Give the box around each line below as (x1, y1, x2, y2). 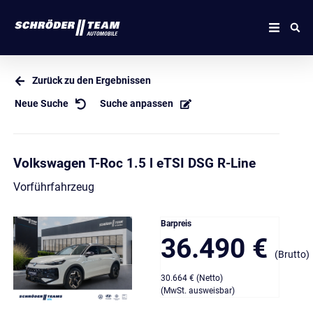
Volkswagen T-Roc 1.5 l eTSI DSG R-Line (13, 155, 256, 172)
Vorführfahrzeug (13, 180, 94, 194)
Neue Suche (14, 98, 68, 110)
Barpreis (161, 219, 191, 229)
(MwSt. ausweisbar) (161, 286, 235, 296)
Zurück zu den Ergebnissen (32, 75, 152, 87)
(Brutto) (275, 249, 310, 261)
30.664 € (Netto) (161, 273, 223, 284)
